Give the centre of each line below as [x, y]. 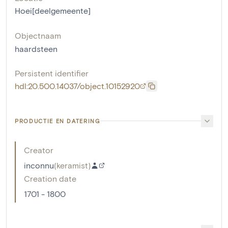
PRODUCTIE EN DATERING [58, 121]
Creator [39, 150]
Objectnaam [38, 35]
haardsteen [36, 48]
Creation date [50, 178]
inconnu [39, 165]
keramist [72, 165]
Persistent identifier [52, 73]
